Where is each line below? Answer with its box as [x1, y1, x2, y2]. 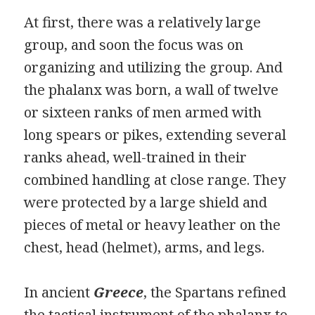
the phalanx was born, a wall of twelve [24, 79, 279, 99]
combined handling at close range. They [24, 169, 286, 189]
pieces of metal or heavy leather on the [24, 214, 281, 234]
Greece [94, 282, 144, 302]
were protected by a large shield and [24, 192, 268, 212]
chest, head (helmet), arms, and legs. [24, 237, 265, 257]
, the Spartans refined [143, 282, 287, 302]
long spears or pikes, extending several [24, 124, 287, 144]
